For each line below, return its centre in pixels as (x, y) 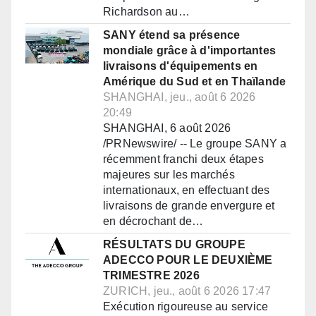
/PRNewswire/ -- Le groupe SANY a (195, 144)
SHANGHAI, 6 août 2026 (167, 128)
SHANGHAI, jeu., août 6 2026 (180, 97)
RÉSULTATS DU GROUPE (174, 245)
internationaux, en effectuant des (187, 190)
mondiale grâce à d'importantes (189, 51)
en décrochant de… (153, 221)
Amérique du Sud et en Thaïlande (195, 82)
